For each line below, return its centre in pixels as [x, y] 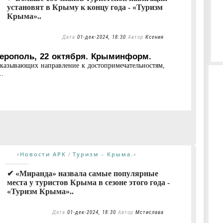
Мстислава [150, 212]
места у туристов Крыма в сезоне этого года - [88, 182]
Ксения [155, 37]
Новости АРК [43, 154]
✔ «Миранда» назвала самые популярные [83, 173]
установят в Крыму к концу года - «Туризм [85, 7]
